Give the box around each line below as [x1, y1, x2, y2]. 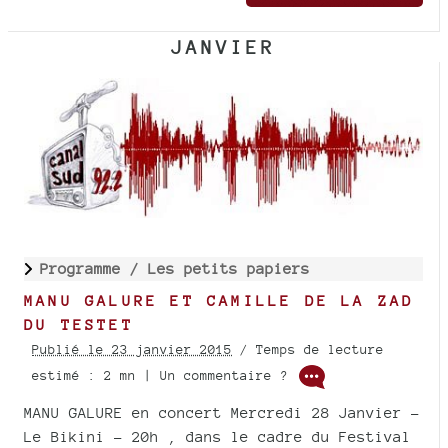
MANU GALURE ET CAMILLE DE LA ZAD [24, 292, 415, 310]
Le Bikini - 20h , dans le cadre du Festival [24, 428, 411, 446]
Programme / [40, 260, 148, 278]
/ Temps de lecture [232, 342, 384, 358]
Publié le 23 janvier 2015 [32, 342, 232, 358]
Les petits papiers [148, 260, 310, 278]
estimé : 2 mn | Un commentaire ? [32, 368, 296, 384]
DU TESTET [24, 316, 134, 334]
